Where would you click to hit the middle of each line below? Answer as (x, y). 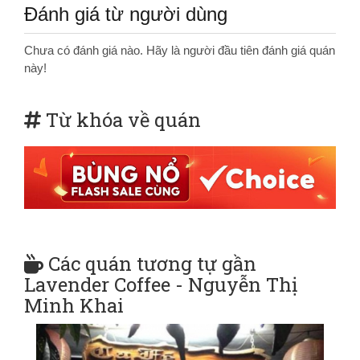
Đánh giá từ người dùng (126, 14)
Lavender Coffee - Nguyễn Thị (161, 284)
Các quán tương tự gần (152, 263)
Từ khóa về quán (123, 120)
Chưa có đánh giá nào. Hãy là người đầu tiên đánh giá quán (180, 50)
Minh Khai (74, 305)
